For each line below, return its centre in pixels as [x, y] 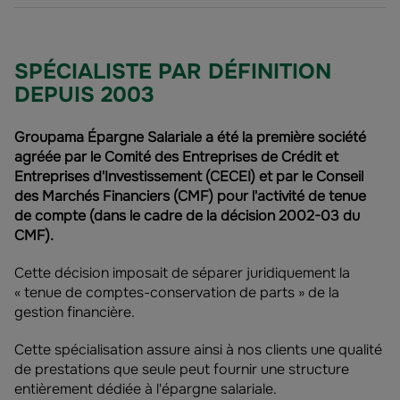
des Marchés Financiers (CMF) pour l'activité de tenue [190, 196]
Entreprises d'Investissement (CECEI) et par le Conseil [189, 176]
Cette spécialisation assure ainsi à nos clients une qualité [198, 350]
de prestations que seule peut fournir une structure [182, 369]
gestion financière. [75, 312]
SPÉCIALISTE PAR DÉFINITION [173, 71]
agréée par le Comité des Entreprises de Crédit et [176, 157]
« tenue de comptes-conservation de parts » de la [177, 292]
